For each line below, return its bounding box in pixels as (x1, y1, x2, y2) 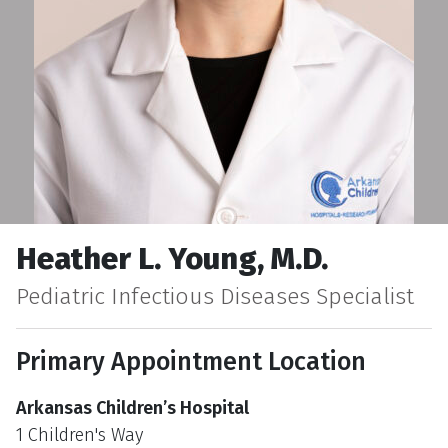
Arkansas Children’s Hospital (16, 397, 249, 420)
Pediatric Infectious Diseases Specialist (16, 282, 414, 311)
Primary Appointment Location (16, 347, 366, 378)
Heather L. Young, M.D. (16, 240, 328, 278)
